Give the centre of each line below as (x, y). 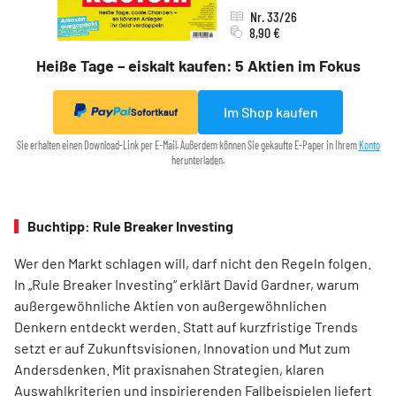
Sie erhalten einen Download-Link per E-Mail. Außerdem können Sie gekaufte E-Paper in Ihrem (187, 145)
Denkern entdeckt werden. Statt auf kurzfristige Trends (186, 326)
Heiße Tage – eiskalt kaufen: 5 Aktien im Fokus (198, 65)
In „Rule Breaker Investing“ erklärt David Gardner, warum (187, 284)
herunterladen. (198, 160)
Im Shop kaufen (270, 111)
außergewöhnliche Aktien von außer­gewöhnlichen (171, 305)
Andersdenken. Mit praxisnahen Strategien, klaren (169, 369)
